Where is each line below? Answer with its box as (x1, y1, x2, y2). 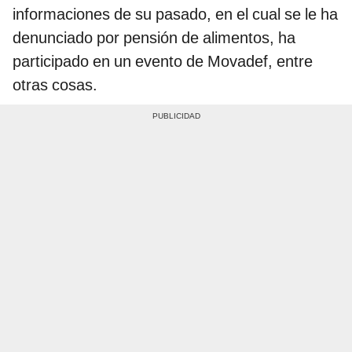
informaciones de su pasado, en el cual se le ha (13, 5, 338, 24)
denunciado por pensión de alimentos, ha (13, 28, 295, 48)
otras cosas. (13, 75, 97, 95)
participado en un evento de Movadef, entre (13, 52, 313, 71)
